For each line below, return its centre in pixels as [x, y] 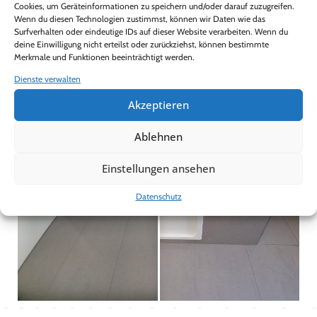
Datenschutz [158, 196]
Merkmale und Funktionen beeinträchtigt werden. [104, 57]
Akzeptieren [158, 105]
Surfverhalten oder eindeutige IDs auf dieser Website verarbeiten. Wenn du [151, 31]
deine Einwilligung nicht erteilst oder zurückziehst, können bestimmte [142, 44]
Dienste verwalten [47, 79]
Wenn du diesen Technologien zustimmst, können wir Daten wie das [140, 18]
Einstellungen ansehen [158, 168]
